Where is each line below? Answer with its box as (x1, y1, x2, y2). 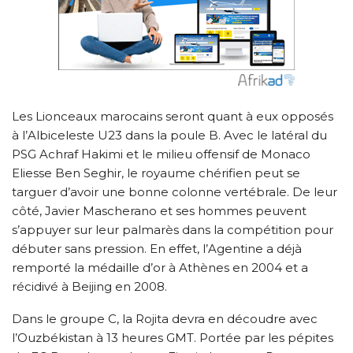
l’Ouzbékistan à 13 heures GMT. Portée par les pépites (12, 329, 333, 345)
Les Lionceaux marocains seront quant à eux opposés (12, 108, 333, 124)
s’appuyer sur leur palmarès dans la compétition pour (12, 221, 333, 237)
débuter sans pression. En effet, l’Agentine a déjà (12, 240, 302, 256)
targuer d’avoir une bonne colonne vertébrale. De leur (12, 184, 337, 199)
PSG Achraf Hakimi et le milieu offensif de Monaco (12, 146, 310, 162)
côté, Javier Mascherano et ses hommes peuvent (12, 203, 307, 218)
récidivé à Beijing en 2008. (12, 278, 167, 294)
